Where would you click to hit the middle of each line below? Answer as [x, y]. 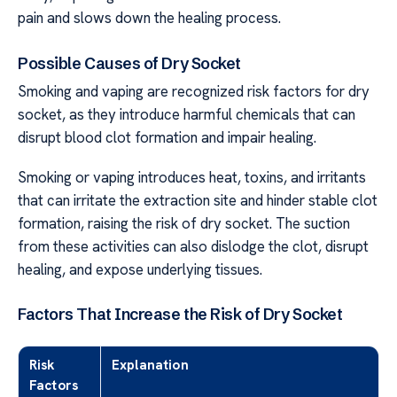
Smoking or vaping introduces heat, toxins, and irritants [192, 177]
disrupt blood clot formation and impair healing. [167, 138]
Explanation [150, 366]
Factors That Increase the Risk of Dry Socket [180, 315]
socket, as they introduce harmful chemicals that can [187, 115]
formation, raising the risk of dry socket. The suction [184, 223]
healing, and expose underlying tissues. [140, 269]
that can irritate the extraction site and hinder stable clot [198, 200]
